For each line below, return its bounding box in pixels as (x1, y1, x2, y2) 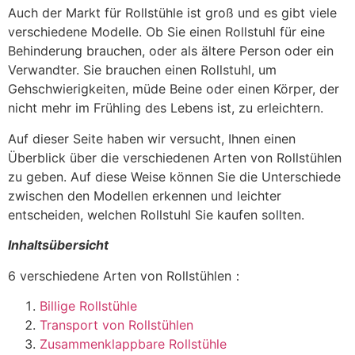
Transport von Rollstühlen (40, 316, 193, 333)
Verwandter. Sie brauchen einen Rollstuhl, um (8, 62, 277, 78)
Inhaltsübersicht (8, 237, 109, 254)
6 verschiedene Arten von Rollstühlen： (8, 267, 244, 284)
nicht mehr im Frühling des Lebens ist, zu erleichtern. (8, 100, 323, 116)
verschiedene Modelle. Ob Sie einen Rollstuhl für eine (8, 24, 325, 40)
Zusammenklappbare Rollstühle (40, 335, 227, 352)
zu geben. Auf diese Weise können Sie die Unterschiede (8, 168, 341, 185)
